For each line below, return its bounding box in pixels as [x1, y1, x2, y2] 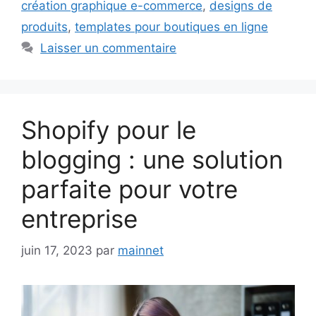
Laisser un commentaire [40, 41, 177, 56]
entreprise [21, 204, 138, 234]
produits [21, 20, 68, 35]
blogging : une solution [21, 145, 283, 175]
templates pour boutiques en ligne [75, 20, 268, 35]
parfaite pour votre [21, 174, 238, 205]
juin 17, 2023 [21, 243, 92, 257]
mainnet [118, 243, 164, 257]
